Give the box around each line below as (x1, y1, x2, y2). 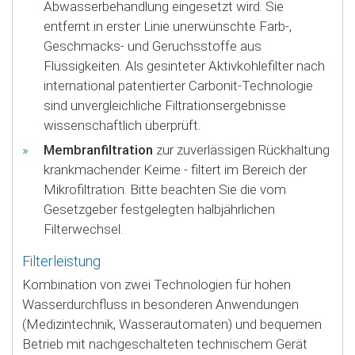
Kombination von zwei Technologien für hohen (22, 276, 291, 292)
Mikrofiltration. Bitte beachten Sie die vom (44, 181, 286, 197)
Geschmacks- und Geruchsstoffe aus (44, 37, 261, 54)
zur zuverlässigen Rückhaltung (153, 141, 330, 158)
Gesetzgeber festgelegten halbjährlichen (44, 200, 275, 217)
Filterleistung (22, 252, 101, 269)
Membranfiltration (44, 141, 153, 158)
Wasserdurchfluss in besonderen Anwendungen (22, 296, 299, 312)
